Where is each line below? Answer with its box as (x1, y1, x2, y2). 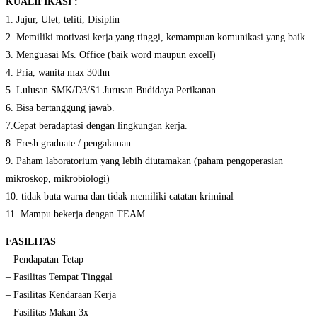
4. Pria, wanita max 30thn (6, 67, 110, 79)
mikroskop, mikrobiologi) (6, 173, 110, 185)
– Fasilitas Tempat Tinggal (6, 272, 113, 283)
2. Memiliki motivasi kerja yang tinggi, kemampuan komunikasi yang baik (6, 32, 305, 43)
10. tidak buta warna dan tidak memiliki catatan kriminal (6, 191, 234, 202)
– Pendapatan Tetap (6, 254, 83, 265)
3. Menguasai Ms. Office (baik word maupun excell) (6, 50, 216, 61)
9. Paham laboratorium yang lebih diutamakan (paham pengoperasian (6, 156, 283, 167)
